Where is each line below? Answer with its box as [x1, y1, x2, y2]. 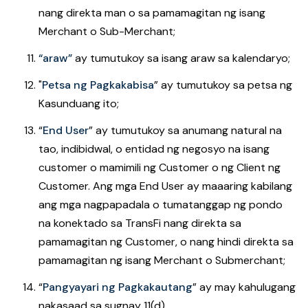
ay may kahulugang [199, 280, 296, 294]
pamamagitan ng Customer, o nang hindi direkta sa [38, 234, 294, 249]
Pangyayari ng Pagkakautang [43, 280, 192, 294]
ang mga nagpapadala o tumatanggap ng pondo [38, 197, 283, 212]
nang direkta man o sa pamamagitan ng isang [38, 5, 265, 20]
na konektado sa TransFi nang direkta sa [38, 216, 241, 230]
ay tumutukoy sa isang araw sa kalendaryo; [72, 51, 290, 65]
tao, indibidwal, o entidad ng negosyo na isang [38, 142, 269, 156]
